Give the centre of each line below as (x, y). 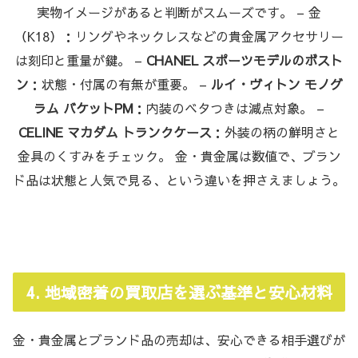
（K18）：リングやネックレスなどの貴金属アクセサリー (179, 36)
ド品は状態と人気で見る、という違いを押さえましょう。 (179, 179)
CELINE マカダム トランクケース (115, 131)
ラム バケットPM (84, 107)
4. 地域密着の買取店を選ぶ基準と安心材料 (179, 292)
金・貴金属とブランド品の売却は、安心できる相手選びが (179, 339)
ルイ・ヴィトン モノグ (276, 84)
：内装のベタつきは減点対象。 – (229, 107)
